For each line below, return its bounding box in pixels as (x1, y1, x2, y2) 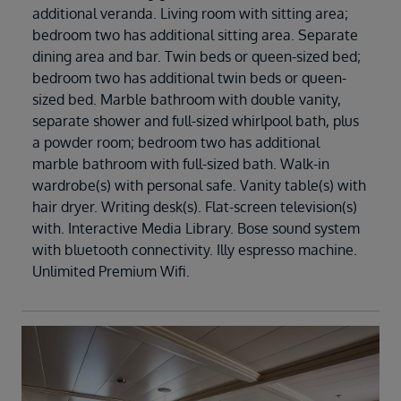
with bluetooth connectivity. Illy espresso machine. (32, 240, 357, 259)
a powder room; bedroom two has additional (32, 132, 320, 151)
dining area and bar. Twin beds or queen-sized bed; (32, 47, 361, 65)
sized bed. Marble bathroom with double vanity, (32, 90, 341, 108)
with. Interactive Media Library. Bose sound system (32, 218, 360, 237)
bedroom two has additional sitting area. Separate (32, 25, 358, 44)
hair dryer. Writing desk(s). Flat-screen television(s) (32, 197, 357, 216)
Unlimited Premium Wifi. (32, 261, 190, 280)
